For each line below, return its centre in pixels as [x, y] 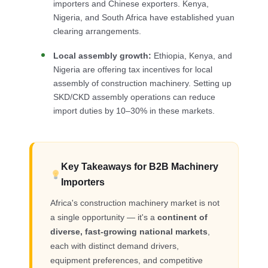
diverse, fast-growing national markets [129, 232]
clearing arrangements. [98, 32]
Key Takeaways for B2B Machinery [140, 167]
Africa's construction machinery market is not [135, 203]
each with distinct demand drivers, [115, 246]
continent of [183, 218]
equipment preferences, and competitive [127, 261]
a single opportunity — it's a [104, 218]
